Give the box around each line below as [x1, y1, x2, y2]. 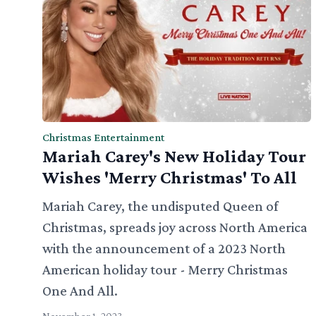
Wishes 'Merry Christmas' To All [42, 168, 297, 188]
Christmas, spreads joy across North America [42, 219, 308, 236]
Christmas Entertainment [42, 131, 164, 144]
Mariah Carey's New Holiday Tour [42, 147, 306, 166]
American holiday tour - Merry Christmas [42, 262, 288, 278]
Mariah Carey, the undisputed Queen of [42, 198, 279, 214]
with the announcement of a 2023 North [42, 241, 286, 257]
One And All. [42, 283, 118, 299]
